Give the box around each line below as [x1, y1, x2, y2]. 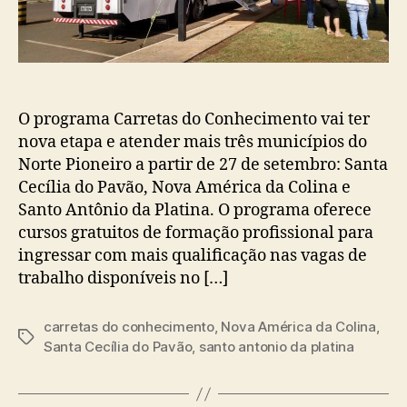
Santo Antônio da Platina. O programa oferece [18, 200, 372, 222]
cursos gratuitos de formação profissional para [18, 223, 373, 244]
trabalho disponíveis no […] [18, 268, 228, 290]
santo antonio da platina [198, 338, 354, 356]
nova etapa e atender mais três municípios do [18, 132, 367, 154]
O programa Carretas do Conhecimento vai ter [18, 109, 370, 131]
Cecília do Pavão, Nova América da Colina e [18, 177, 351, 199]
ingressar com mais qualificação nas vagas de [18, 245, 367, 267]
